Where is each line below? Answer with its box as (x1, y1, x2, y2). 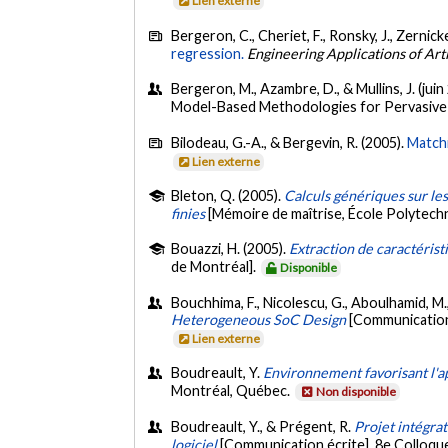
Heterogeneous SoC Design (171, 310, 347, 328)
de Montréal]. (171, 258, 260, 276)
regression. (171, 44, 245, 62)
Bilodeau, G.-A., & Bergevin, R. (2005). (171, 133, 408, 151)
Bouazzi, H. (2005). (171, 240, 290, 258)
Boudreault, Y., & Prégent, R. (171, 417, 355, 435)
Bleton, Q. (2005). (171, 186, 285, 204)
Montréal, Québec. (171, 382, 294, 400)
